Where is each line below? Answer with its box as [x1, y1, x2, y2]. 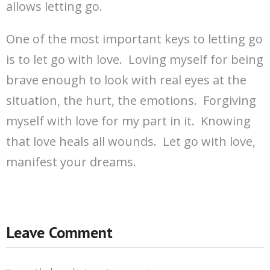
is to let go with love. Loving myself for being [6, 51, 263, 68]
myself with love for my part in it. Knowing [6, 113, 251, 130]
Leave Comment [6, 222, 113, 243]
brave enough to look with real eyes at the [6, 72, 246, 89]
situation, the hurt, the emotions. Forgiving [6, 92, 256, 109]
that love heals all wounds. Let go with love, [6, 133, 256, 150]
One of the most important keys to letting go [6, 31, 263, 48]
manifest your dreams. [6, 154, 136, 171]
